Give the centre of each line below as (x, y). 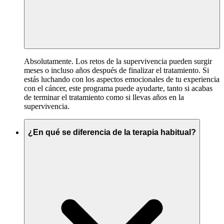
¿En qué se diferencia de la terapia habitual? (112, 132)
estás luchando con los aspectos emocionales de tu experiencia (122, 79)
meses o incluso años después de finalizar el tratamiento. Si (116, 70)
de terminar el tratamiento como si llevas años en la (104, 97)
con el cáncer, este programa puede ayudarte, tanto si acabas (118, 88)
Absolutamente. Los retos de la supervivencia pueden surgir (118, 61)
